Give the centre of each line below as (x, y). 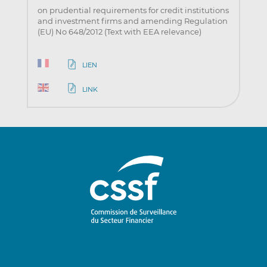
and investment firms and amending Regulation (132, 21)
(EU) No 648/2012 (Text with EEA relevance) (119, 31)
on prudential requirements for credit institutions (133, 10)
